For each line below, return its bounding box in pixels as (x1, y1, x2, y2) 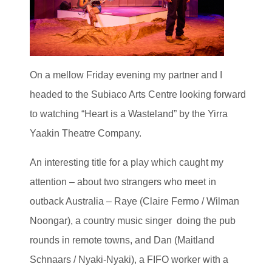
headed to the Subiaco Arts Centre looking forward (30, 89, 246, 100)
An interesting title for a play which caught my (30, 157, 223, 168)
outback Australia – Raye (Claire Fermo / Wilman (30, 195, 239, 206)
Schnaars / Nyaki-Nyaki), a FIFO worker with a (30, 254, 228, 265)
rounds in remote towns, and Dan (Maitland (30, 234, 214, 245)
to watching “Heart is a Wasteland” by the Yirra (30, 108, 228, 119)
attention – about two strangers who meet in (30, 176, 216, 187)
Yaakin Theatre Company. (30, 127, 141, 138)
